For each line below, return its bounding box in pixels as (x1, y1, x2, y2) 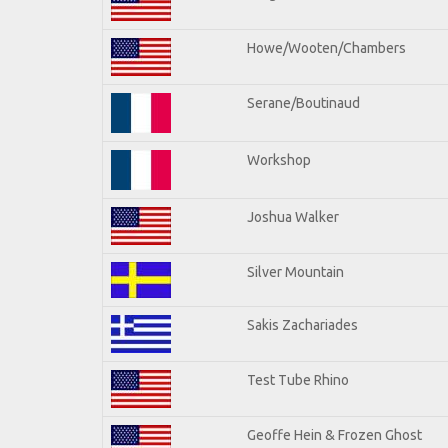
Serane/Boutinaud (247, 94, 360, 111)
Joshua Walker (247, 208, 339, 225)
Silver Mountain (247, 263, 344, 280)
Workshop (247, 151, 311, 168)
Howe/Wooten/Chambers (247, 39, 406, 56)
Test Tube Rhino (247, 371, 349, 388)
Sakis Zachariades (247, 316, 358, 333)
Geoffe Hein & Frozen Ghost (247, 426, 422, 443)
